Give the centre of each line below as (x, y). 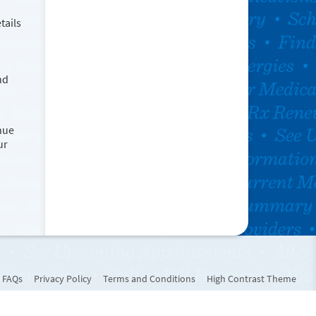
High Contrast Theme (251, 278)
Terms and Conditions (149, 278)
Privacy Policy (63, 278)
